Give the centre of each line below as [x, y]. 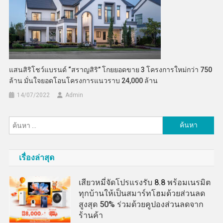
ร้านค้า [91, 215]
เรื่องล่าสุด [36, 157]
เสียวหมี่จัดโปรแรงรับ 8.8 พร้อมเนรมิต [145, 182]
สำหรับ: [174, 134]
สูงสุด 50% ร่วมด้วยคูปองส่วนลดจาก [141, 204]
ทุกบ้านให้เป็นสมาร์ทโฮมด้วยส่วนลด [142, 193]
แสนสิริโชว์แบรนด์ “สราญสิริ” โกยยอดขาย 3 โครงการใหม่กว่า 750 [111, 69]
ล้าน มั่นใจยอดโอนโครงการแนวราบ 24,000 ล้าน [84, 80]
